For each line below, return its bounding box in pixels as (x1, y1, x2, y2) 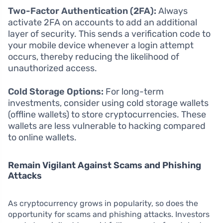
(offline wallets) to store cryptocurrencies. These (8, 109, 206, 120)
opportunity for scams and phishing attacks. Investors (8, 209, 210, 219)
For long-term (104, 86, 164, 97)
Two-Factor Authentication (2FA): (8, 5, 156, 16)
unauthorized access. (8, 62, 97, 74)
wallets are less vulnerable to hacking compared (8, 120, 206, 131)
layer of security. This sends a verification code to (8, 28, 211, 39)
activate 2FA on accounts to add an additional (8, 16, 197, 28)
